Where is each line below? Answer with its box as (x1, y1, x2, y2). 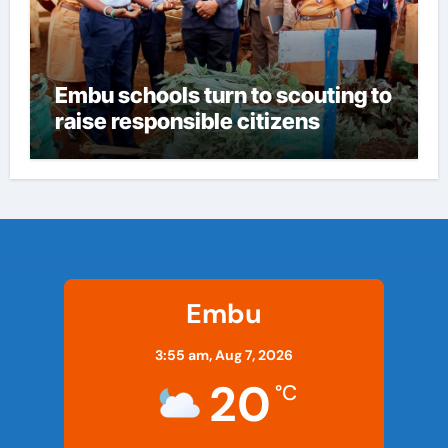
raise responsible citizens (54, 108, 320, 135)
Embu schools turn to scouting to (54, 82, 392, 109)
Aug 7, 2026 (215, 346, 293, 365)
